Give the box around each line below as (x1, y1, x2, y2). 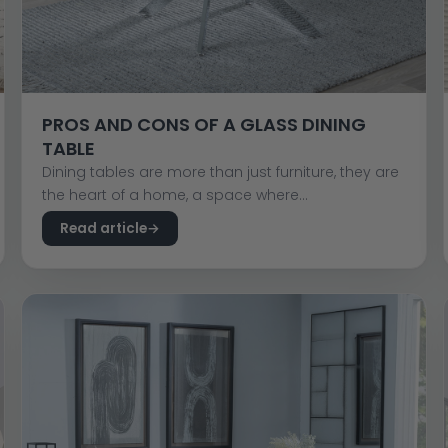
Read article (59, 218, 147, 238)
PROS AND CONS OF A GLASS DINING (41, 111, 366, 137)
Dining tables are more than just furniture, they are (41, 161, 399, 182)
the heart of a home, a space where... (41, 184, 308, 205)
